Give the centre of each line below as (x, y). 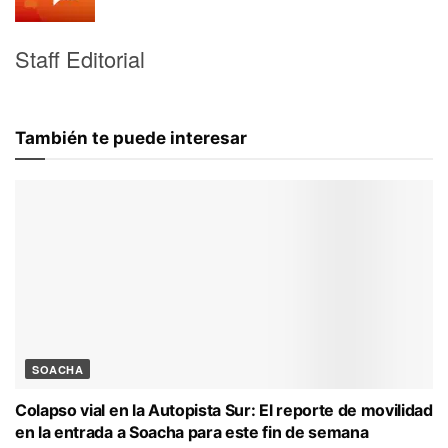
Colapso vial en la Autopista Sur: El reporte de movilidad (224, 410)
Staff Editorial (80, 58)
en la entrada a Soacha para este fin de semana (192, 432)
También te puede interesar (131, 138)
